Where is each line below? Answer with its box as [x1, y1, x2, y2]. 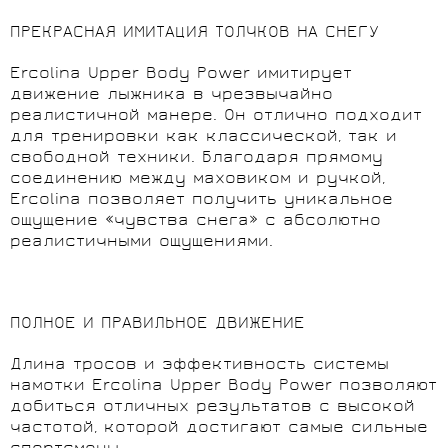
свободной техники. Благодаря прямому [10, 147, 383, 169]
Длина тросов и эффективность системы [10, 354, 389, 376]
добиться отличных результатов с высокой [10, 396, 415, 418]
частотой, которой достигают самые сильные [10, 417, 428, 439]
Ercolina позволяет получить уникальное [10, 189, 393, 211]
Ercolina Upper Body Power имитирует [10, 63, 352, 85]
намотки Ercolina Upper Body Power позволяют [10, 375, 437, 397]
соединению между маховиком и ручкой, [10, 168, 385, 190]
